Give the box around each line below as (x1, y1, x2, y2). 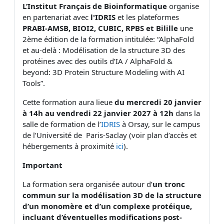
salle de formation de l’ (22, 118, 101, 129)
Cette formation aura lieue (22, 96, 114, 107)
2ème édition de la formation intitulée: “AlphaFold (22, 33, 194, 44)
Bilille (156, 22, 178, 33)
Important (22, 159, 62, 170)
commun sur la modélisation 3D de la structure (22, 189, 201, 200)
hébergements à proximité (22, 140, 116, 151)
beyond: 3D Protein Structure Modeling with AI (22, 66, 184, 77)
